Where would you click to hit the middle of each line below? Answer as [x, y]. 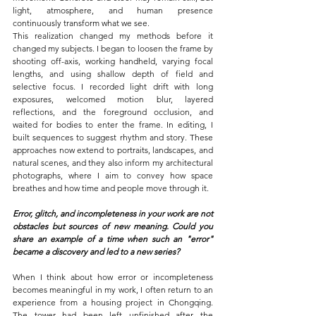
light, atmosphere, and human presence [113, 11]
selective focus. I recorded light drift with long [113, 87]
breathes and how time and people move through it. [111, 188]
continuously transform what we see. [81, 23]
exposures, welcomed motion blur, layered [113, 99]
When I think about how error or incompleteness [113, 277]
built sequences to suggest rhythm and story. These [113, 138]
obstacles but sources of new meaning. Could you [113, 226]
